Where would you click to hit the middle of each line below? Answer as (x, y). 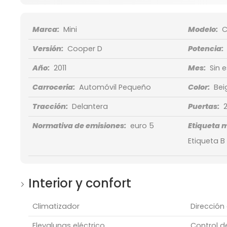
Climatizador (56, 206)
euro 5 (142, 126)
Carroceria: (53, 87)
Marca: (46, 30)
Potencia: (205, 49)
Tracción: (50, 107)
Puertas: (203, 107)
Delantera (90, 107)
